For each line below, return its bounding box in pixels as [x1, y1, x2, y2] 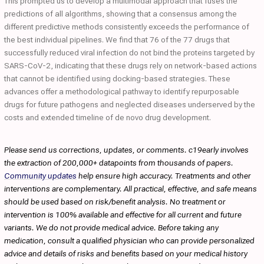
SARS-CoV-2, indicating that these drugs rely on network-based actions [4, 61, 257, 70]
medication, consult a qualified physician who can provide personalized [4, 236, 255, 245]
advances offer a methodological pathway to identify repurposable [4, 87, 239, 96]
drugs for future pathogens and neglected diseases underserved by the [4, 100, 255, 109]
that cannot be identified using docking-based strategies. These [4, 74, 230, 83]
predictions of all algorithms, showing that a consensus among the [4, 9, 237, 18]
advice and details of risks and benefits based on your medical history [4, 249, 247, 258]
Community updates [4, 171, 77, 180]
